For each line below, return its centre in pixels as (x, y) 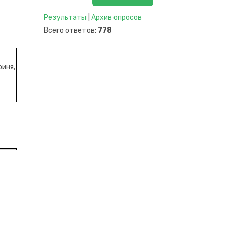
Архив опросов (117, 18)
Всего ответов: (71, 31)
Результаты (65, 18)
